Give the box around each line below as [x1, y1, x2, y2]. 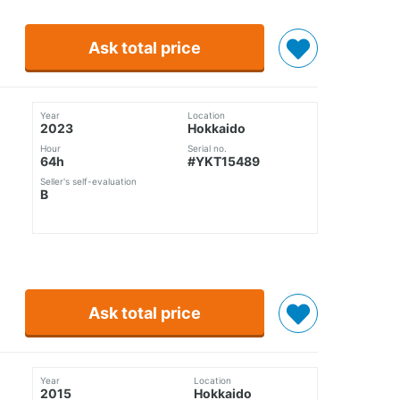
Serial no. [187, 143, 227, 154]
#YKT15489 [187, 154, 260, 170]
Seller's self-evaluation [40, 176, 137, 187]
